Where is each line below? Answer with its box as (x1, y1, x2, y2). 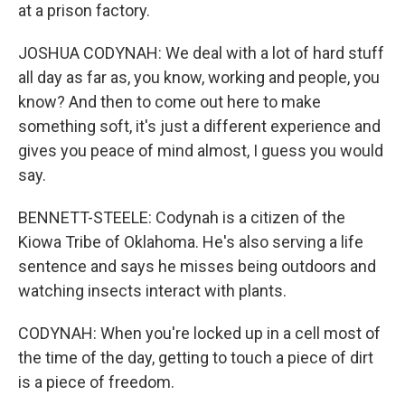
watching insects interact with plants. (18, 281, 287, 300)
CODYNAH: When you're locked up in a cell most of (18, 324, 381, 343)
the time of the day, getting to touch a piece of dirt (18, 348, 373, 367)
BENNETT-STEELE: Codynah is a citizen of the (18, 208, 345, 227)
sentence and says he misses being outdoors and (18, 257, 376, 276)
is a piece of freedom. (18, 372, 174, 391)
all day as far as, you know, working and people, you (18, 68, 380, 87)
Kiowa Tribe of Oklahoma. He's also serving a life (18, 232, 363, 251)
